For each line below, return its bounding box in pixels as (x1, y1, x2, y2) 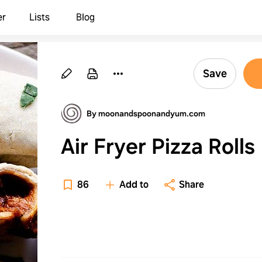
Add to (119, 178, 149, 191)
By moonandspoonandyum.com (87, 108, 205, 119)
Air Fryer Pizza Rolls (61, 132, 255, 160)
